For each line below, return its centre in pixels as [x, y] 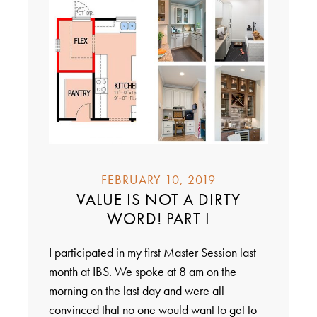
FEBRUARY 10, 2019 [158, 179]
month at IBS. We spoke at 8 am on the [142, 271]
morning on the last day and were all [136, 290]
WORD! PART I [158, 218]
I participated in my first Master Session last [152, 252]
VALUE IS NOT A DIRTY [158, 199]
